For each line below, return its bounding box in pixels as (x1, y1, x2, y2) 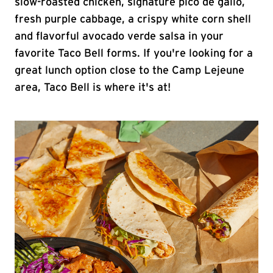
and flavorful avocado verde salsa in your (15, 31, 224, 42)
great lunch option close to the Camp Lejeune (15, 65, 244, 76)
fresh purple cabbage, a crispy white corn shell (15, 14, 251, 25)
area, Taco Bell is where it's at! (15, 82, 171, 93)
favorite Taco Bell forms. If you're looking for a (15, 48, 253, 59)
